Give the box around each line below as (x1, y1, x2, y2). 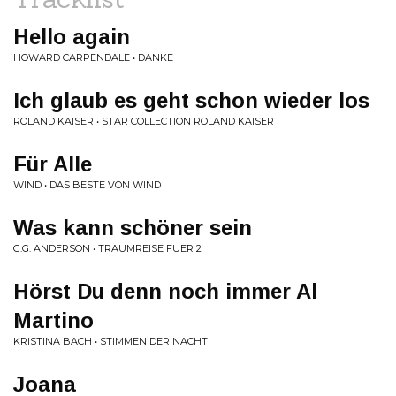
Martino (13, 308, 94, 332)
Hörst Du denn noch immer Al (13, 279, 317, 303)
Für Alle (13, 152, 92, 176)
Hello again (13, 25, 130, 49)
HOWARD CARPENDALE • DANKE (13, 51, 173, 64)
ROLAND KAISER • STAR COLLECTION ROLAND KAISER (13, 115, 274, 127)
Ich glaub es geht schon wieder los (13, 88, 369, 112)
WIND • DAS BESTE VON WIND (13, 179, 161, 191)
